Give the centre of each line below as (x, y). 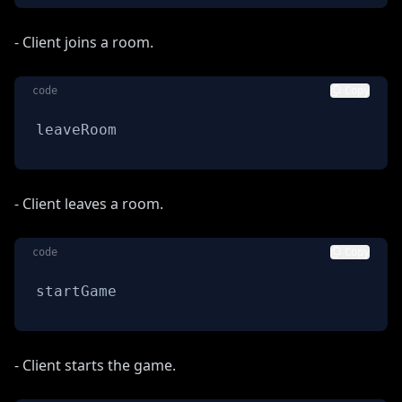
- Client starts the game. (95, 365)
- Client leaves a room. (89, 203)
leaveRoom (76, 129)
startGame (76, 291)
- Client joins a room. (84, 42)
